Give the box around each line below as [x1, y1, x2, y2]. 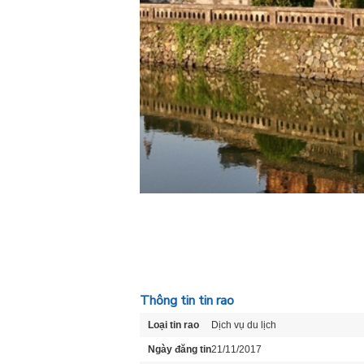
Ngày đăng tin [148, 344, 211, 355]
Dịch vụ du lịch [211, 319, 276, 331]
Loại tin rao [148, 319, 199, 331]
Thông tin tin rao [140, 292, 234, 310]
